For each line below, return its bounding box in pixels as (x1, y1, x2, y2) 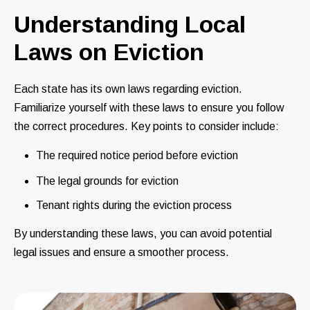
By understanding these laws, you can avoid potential (14, 228, 272, 240)
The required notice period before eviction (36, 149, 238, 162)
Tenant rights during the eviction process (36, 199, 232, 212)
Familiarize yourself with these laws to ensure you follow (14, 102, 284, 114)
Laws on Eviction (14, 39, 204, 66)
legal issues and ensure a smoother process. (14, 246, 229, 259)
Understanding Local (14, 11, 246, 38)
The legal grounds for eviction (36, 175, 179, 188)
